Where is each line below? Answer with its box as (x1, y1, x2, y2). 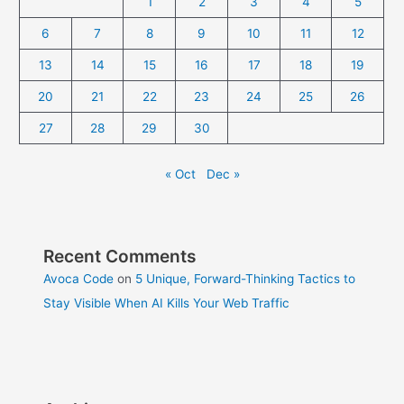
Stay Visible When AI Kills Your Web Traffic (43, 295, 290, 310)
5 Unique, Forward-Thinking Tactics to (135, 271, 356, 286)
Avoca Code (43, 271, 115, 286)
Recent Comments (43, 244, 197, 267)
